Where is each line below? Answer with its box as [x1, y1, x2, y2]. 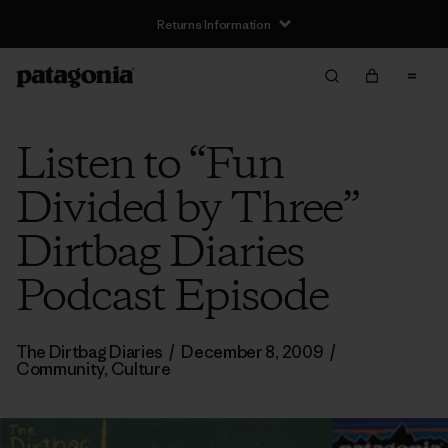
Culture [110, 358, 171, 380]
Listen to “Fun [16, 136, 283, 196]
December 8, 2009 [181, 341, 324, 363]
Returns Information [157, 15, 271, 33]
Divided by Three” [16, 180, 358, 240]
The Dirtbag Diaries [16, 341, 163, 363]
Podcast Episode [16, 268, 328, 328]
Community [16, 358, 105, 380]
